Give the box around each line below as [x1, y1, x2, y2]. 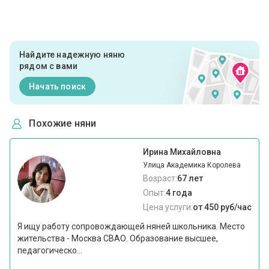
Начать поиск [29, 81, 86, 91]
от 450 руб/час [192, 202, 252, 213]
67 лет [177, 174, 203, 184]
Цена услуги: [142, 202, 193, 213]
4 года [165, 188, 192, 198]
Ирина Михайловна [142, 147, 221, 157]
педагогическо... [17, 246, 83, 256]
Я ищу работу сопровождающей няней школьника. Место [17, 222, 246, 232]
